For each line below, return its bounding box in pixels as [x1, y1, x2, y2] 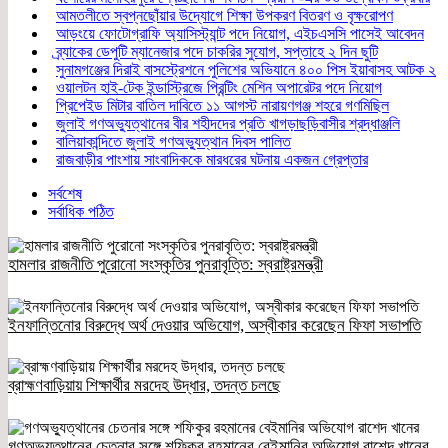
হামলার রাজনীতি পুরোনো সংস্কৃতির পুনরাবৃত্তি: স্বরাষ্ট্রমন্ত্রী [8, 254, 323, 274]
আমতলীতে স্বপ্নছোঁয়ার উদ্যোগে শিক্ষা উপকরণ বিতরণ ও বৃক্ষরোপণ [56, 6, 393, 24]
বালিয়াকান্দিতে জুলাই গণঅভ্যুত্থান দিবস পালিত [56, 132, 291, 150]
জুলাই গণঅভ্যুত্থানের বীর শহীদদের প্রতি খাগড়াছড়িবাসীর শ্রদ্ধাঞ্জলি [56, 114, 400, 132]
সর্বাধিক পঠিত [48, 202, 114, 220]
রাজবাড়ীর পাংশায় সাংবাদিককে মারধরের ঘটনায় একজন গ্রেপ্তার [56, 150, 368, 168]
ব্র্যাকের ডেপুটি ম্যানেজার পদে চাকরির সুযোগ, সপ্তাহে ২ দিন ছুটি [56, 42, 378, 60]
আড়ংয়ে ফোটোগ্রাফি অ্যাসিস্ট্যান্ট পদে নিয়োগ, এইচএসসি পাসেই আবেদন [56, 24, 424, 42]
